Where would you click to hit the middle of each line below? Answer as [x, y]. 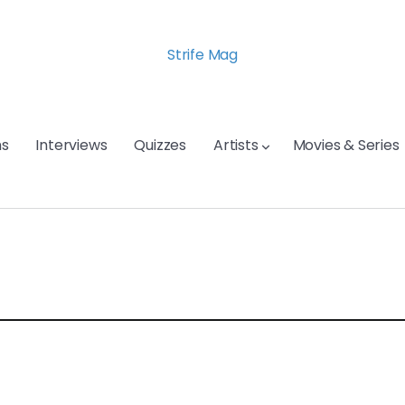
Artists [236, 145]
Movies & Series [346, 145]
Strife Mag [202, 55]
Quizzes [160, 145]
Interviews [71, 145]
